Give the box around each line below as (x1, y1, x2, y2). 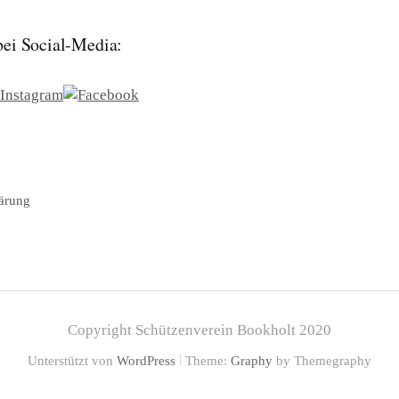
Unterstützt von (28, 352, 117, 368)
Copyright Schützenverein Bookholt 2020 (68, 321, 331, 338)
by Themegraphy (273, 352, 371, 368)
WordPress (117, 352, 175, 368)
